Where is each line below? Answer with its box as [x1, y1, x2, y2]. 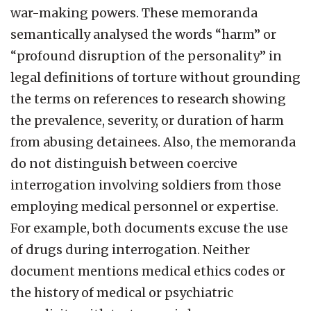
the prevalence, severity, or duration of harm [10, 112, 284, 128]
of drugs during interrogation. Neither [10, 241, 250, 258]
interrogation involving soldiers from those [10, 176, 281, 193]
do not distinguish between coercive [10, 155, 237, 171]
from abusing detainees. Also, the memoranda [10, 133, 296, 150]
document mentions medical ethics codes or [10, 262, 285, 279]
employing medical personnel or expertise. [10, 198, 278, 215]
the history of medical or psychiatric [10, 284, 233, 301]
